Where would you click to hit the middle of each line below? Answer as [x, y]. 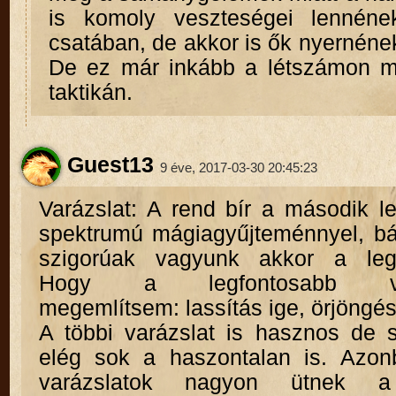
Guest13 [107, 164]
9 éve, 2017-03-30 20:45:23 [238, 167]
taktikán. [90, 93]
